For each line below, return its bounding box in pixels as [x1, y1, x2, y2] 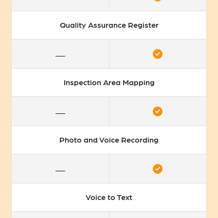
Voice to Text [86, 192, 132, 202]
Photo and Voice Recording [59, 135, 159, 145]
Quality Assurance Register [59, 20, 159, 30]
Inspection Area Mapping [63, 77, 155, 87]
